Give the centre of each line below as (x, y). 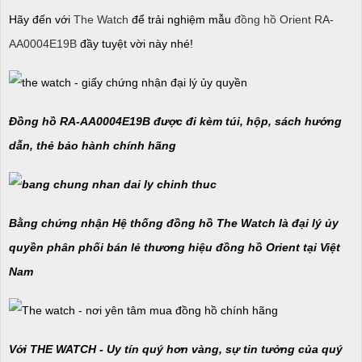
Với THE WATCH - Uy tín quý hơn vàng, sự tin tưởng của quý (176, 349)
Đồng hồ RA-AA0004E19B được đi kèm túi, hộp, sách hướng (175, 121)
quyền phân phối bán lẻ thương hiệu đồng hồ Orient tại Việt (175, 247)
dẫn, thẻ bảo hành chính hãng (93, 145)
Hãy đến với (41, 19)
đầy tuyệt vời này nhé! (135, 43)
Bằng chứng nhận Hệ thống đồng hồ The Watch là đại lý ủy (174, 223)
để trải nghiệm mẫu (181, 19)
